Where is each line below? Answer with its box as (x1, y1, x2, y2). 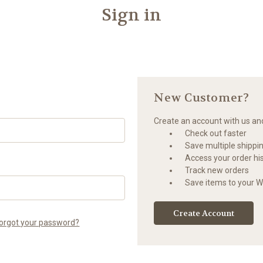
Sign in (101, 4, 162, 26)
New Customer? (154, 90, 249, 105)
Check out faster (185, 128, 247, 138)
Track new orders (185, 165, 249, 175)
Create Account (173, 207, 235, 218)
